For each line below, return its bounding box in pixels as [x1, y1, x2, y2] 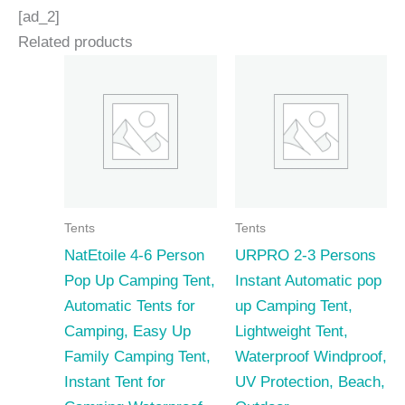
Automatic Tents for [64, 297, 195, 315]
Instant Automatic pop [234, 271, 381, 289]
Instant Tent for [64, 372, 165, 391]
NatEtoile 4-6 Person [64, 246, 204, 264]
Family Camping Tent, [64, 347, 211, 365]
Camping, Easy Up [64, 322, 191, 340]
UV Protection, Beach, [234, 372, 385, 391]
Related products [18, 33, 133, 52]
